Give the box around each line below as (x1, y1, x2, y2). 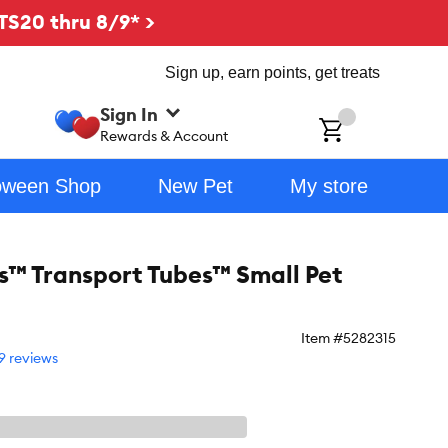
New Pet (157, 175, 233, 197)
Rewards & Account (100, 126, 229, 145)
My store (289, 175, 368, 197)
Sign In (100, 102, 159, 126)
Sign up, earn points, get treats (165, 64, 380, 81)
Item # (301, 329, 343, 347)
